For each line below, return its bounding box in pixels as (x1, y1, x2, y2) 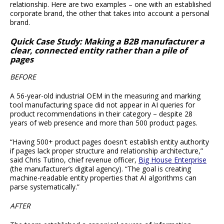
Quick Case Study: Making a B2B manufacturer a (10, 36, 204, 47)
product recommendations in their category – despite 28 (10, 108, 192, 118)
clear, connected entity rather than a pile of (10, 45, 187, 56)
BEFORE (10, 71, 36, 81)
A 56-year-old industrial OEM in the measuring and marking (10, 90, 200, 100)
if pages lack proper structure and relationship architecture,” (10, 145, 203, 155)
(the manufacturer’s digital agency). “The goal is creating (10, 163, 191, 173)
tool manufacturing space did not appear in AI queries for (10, 99, 195, 109)
